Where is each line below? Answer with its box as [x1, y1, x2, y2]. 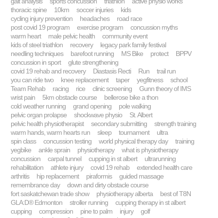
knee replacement [61, 76, 109, 84]
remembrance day [11, 181, 60, 189]
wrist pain [11, 93, 36, 102]
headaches [80, 15, 110, 23]
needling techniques [11, 50, 64, 58]
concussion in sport [11, 58, 61, 67]
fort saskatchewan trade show [11, 190, 90, 198]
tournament [119, 128, 150, 137]
